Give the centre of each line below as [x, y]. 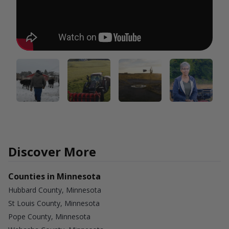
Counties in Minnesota [54, 176]
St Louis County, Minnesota [54, 203]
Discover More [52, 151]
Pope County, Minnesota [49, 216]
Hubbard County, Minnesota [55, 190]
